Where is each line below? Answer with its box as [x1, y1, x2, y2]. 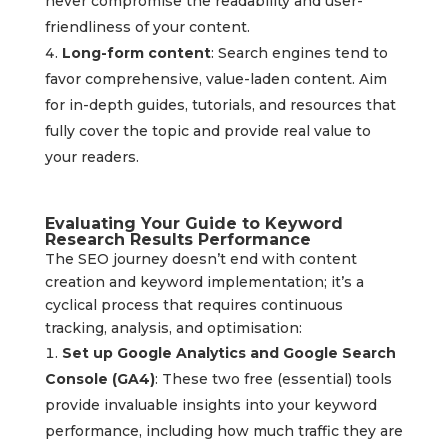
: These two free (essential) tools [154, 370, 392, 389]
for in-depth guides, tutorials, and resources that [44, 96, 396, 115]
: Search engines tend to [210, 44, 388, 63]
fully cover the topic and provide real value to [44, 122, 371, 141]
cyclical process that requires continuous [44, 296, 343, 315]
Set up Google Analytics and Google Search [61, 344, 396, 363]
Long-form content [61, 44, 211, 63]
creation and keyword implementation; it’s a [44, 273, 364, 292]
